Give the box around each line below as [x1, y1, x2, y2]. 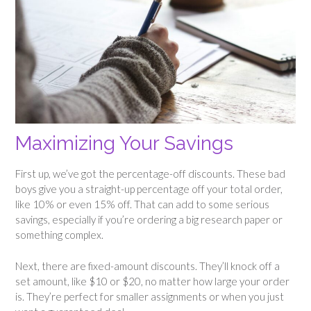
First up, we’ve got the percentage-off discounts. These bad [15, 167, 285, 180]
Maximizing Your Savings [15, 132, 233, 155]
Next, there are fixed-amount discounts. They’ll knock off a [15, 259, 280, 272]
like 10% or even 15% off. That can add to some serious [15, 198, 269, 211]
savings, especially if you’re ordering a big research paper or [15, 213, 283, 226]
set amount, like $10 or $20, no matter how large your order [15, 274, 289, 287]
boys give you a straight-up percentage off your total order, [15, 183, 283, 196]
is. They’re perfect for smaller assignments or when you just [15, 289, 284, 303]
